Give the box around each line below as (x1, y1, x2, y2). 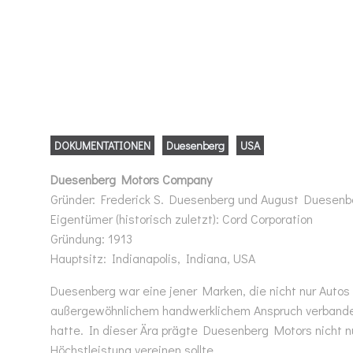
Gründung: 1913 (50, 230, 132, 247)
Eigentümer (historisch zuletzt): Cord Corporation (50, 210, 313, 227)
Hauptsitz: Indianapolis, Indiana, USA (50, 250, 255, 266)
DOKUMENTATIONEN (54, 138, 150, 153)
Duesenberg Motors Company (50, 171, 212, 188)
